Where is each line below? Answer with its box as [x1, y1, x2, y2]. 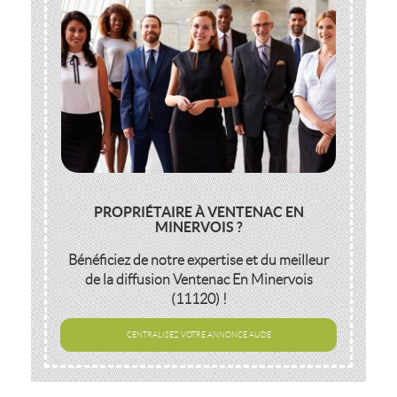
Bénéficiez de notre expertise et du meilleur [68, 253, 329, 268]
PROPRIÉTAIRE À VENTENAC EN [93, 204, 304, 220]
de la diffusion [84, 272, 173, 287]
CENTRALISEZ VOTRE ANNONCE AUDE [126, 330, 271, 339]
